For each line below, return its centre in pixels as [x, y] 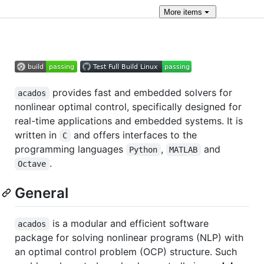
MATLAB [184, 150]
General [42, 193]
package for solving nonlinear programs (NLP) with [129, 238]
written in [37, 135]
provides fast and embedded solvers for [142, 93]
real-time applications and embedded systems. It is [129, 121]
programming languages [70, 149]
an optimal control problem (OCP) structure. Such [126, 252]
